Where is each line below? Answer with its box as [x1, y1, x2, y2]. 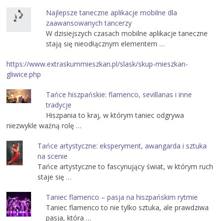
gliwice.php [6, 70, 41, 79]
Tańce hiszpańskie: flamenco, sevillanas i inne [46, 90, 192, 100]
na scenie [37, 151, 68, 161]
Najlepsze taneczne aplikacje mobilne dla [46, 8, 178, 18]
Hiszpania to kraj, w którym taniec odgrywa [46, 110, 184, 120]
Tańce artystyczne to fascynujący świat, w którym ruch [37, 162, 214, 172]
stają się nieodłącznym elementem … [46, 39, 165, 49]
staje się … [37, 172, 72, 182]
